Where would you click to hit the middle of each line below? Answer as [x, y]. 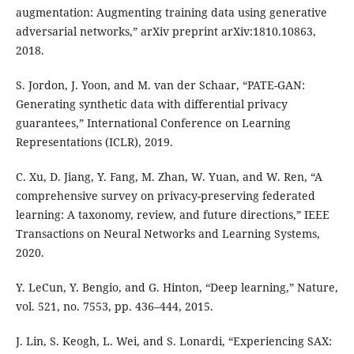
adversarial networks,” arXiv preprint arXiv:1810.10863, [166, 32]
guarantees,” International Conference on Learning [153, 123]
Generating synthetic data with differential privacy [151, 104]
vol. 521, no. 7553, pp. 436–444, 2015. [114, 307]
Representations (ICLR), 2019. [94, 142]
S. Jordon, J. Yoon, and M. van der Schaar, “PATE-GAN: [160, 85]
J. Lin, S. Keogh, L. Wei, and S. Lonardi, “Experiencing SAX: [173, 341]
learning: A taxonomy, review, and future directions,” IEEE [172, 215]
